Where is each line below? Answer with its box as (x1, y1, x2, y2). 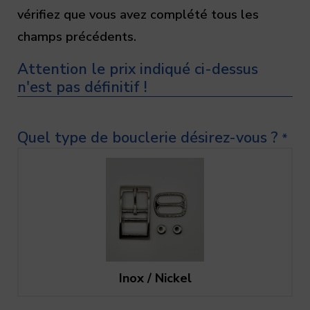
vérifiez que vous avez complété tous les (17, 6, 259, 23)
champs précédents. (17, 28, 136, 45)
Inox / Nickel (118, 270, 192, 287)
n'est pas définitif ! (17, 77, 147, 98)
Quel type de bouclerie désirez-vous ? (17, 127, 278, 148)
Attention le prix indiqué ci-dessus (17, 59, 258, 80)
